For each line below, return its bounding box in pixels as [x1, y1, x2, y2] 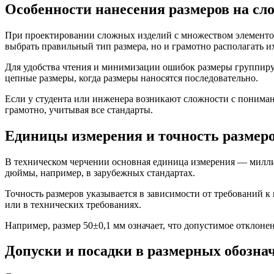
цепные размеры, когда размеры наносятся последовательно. [5, 72, 258, 83]
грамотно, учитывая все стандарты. [5, 104, 153, 115]
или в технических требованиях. [5, 199, 141, 210]
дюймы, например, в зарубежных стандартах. [5, 167, 195, 178]
